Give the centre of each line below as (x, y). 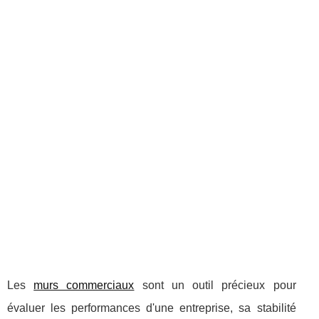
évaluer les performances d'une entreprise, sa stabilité (152, 308)
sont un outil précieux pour (215, 285)
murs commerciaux (84, 285)
